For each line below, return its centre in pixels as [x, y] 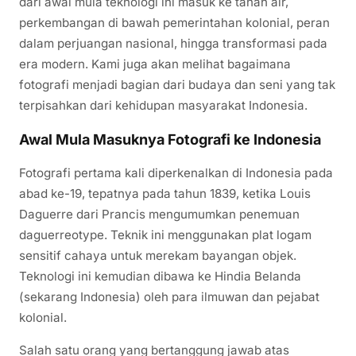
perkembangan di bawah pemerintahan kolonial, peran [174, 22]
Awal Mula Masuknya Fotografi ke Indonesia [170, 139]
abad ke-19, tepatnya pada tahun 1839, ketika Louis [165, 193]
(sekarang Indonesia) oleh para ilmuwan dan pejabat [169, 296]
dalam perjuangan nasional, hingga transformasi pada [173, 43]
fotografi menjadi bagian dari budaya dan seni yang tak [177, 84]
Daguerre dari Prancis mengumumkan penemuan [159, 214]
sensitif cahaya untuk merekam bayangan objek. [158, 255]
